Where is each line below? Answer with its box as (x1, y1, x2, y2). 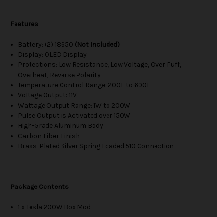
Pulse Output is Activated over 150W (18, 111, 131, 120)
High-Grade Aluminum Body (18, 122, 104, 130)
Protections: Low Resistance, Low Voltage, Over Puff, (18, 61, 182, 69)
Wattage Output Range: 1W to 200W (18, 101, 131, 110)
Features (10, 20, 38, 29)
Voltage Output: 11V (18, 91, 77, 100)
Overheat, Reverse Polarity (18, 71, 101, 79)
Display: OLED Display (18, 50, 87, 59)
